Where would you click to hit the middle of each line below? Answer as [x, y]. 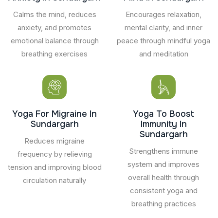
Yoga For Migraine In [54, 114]
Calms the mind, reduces [54, 14]
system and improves [163, 164]
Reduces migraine [54, 141]
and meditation [163, 54]
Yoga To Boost [163, 114]
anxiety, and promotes [54, 27]
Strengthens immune [163, 151]
